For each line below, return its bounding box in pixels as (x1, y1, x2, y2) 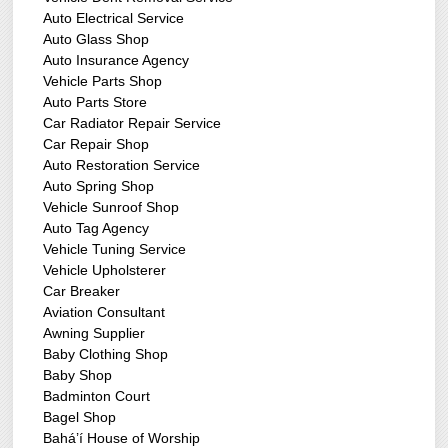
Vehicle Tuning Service (43, 241, 187, 258)
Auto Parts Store (43, 94, 148, 111)
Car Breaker (43, 283, 121, 300)
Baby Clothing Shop (43, 346, 169, 363)
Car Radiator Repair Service (43, 115, 222, 132)
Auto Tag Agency (43, 220, 150, 237)
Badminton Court (43, 388, 151, 405)
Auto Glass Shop (43, 31, 150, 48)
